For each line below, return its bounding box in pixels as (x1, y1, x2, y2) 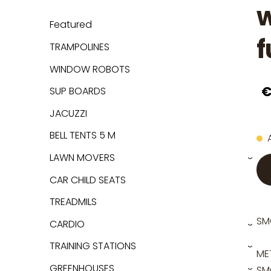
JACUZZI (50, 106, 87, 120)
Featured (50, 18, 92, 32)
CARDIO (50, 217, 85, 231)
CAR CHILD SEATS (50, 172, 126, 187)
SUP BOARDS (50, 84, 106, 99)
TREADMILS (50, 195, 97, 209)
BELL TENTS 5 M (50, 128, 116, 143)
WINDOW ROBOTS (50, 62, 130, 76)
